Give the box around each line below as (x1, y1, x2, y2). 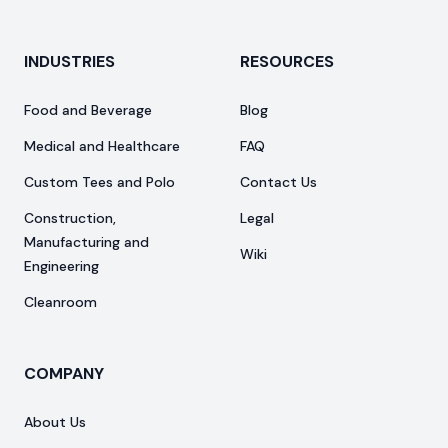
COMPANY (24, 363, 104, 385)
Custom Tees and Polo (24, 173, 175, 192)
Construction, (24, 209, 116, 228)
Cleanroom (24, 293, 97, 312)
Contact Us (240, 173, 317, 192)
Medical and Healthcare (24, 137, 180, 156)
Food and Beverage (24, 101, 152, 120)
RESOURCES (240, 51, 334, 73)
